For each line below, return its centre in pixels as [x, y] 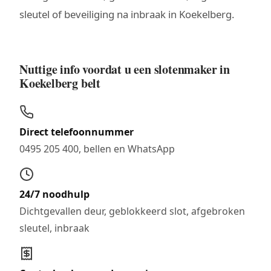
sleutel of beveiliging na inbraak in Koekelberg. [127, 14]
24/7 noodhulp [54, 194]
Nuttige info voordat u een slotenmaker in [125, 69]
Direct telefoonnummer [77, 132]
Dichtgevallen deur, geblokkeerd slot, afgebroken [132, 211]
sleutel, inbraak [54, 228]
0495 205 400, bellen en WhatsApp [97, 149]
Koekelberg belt [60, 83]
